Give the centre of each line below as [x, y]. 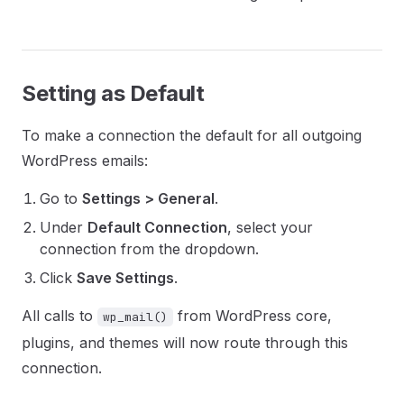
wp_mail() [135, 317]
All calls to [60, 316]
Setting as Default [113, 93]
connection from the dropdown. [149, 249]
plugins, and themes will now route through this [185, 343]
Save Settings [125, 278]
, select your [270, 227]
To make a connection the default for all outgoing [192, 135]
